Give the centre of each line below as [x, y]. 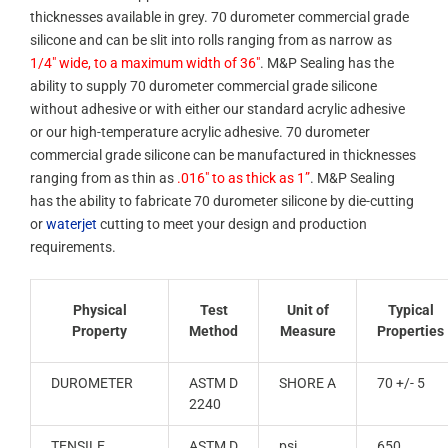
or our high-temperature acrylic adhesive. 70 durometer [200, 131]
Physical [99, 309]
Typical [410, 309]
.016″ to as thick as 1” [243, 177]
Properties [410, 330]
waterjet [71, 223]
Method [213, 330]
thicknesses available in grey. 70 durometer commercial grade [219, 16]
